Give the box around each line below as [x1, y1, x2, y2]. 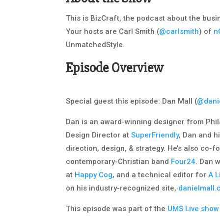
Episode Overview [66, 59, 164, 77]
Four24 [171, 157, 196, 166]
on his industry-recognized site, [66, 184, 179, 193]
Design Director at [66, 131, 132, 140]
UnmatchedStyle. [66, 40, 125, 50]
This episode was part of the [66, 204, 168, 214]
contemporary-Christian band [66, 157, 171, 166]
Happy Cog [75, 170, 113, 180]
